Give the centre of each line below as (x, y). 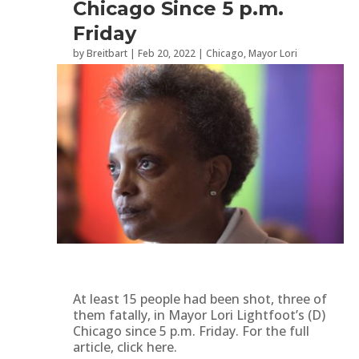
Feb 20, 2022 (167, 53)
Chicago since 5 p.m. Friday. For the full (191, 331)
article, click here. (125, 347)
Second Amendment (204, 69)
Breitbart (107, 53)
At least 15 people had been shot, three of (200, 298)
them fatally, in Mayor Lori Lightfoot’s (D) (199, 315)
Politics (136, 69)
